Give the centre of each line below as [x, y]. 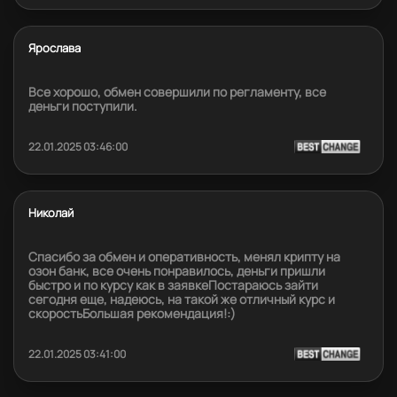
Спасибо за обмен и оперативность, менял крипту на [184, 256]
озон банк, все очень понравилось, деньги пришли [177, 270]
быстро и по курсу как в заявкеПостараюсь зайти [173, 284]
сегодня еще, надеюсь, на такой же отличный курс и [182, 299]
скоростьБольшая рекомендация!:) [132, 313]
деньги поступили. [83, 105]
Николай [51, 212]
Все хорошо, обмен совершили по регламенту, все [177, 91]
